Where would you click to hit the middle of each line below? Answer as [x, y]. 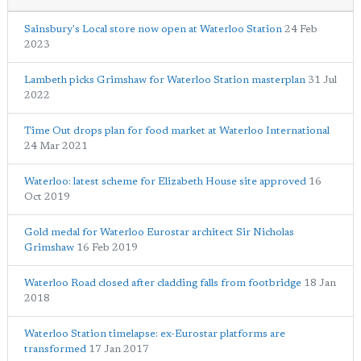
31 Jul [322, 80]
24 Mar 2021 [56, 146]
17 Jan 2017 [119, 349]
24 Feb [301, 29]
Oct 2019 [47, 197]
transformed [55, 349]
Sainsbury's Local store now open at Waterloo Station [153, 29]
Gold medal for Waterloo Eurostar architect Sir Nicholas [159, 232]
